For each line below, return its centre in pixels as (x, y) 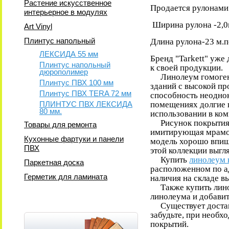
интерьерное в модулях (66, 12)
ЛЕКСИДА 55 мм (69, 54)
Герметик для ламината (66, 177)
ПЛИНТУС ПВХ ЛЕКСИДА (86, 104)
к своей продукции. (188, 68)
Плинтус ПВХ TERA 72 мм (86, 93)
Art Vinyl (38, 26)
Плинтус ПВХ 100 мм (77, 83)
